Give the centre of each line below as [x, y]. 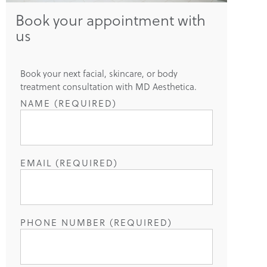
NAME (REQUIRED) [68, 103]
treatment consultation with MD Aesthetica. [108, 87]
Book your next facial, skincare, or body [99, 74]
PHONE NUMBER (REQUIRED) [96, 223]
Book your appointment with [110, 20]
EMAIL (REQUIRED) [69, 163]
